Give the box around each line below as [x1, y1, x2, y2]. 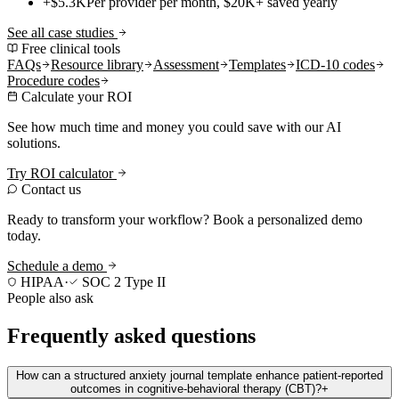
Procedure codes [7, 73, 100, 89]
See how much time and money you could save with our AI [7, 119, 341, 135]
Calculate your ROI [18, 89, 132, 105]
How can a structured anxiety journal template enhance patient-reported [16, 369, 383, 383]
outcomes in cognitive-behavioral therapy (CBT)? [70, 382, 322, 396]
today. [7, 228, 41, 244]
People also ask [7, 290, 94, 306]
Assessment [153, 57, 219, 73]
